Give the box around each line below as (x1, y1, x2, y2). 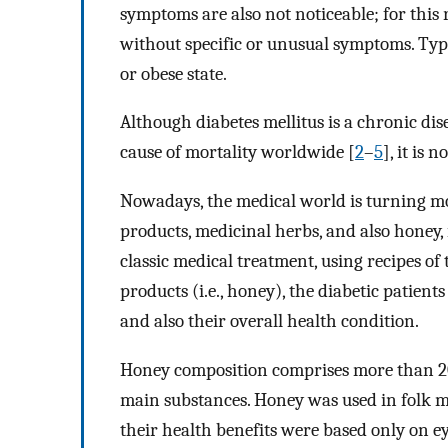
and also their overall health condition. (120, 310, 419, 333)
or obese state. (120, 62, 227, 85)
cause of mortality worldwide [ (120, 141, 355, 164)
